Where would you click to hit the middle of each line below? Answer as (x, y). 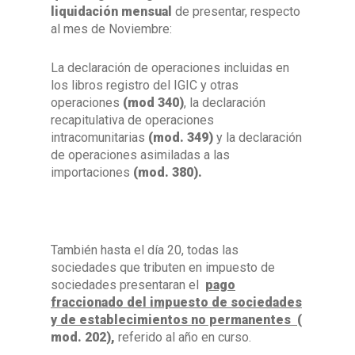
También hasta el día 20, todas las (145, 250)
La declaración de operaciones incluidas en (170, 68)
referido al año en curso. (185, 337)
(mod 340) (152, 103)
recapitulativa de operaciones (132, 120)
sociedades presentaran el (126, 285)
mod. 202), (84, 337)
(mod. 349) (181, 137)
